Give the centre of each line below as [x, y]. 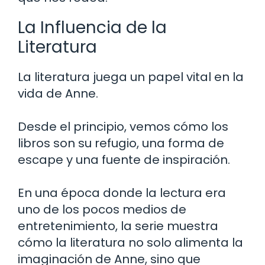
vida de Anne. [58, 93]
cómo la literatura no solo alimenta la [130, 242]
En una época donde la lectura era [122, 193]
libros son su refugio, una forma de [121, 143]
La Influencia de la [92, 27]
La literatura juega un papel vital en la [131, 77]
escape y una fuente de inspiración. [124, 159]
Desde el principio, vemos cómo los [123, 126]
